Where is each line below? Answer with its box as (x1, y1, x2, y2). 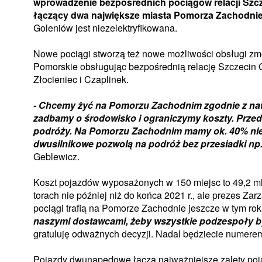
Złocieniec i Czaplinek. (33, 73, 129, 87)
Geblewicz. (33, 150, 80, 164)
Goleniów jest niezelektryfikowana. (33, 21, 177, 35)
